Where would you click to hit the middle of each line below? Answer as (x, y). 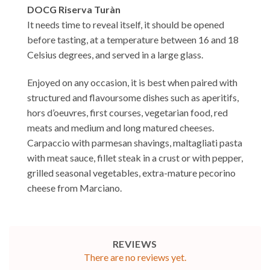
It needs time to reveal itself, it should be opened (126, 25)
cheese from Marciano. (74, 188)
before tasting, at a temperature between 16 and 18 (133, 40)
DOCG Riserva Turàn (74, 10)
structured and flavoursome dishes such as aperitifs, (133, 98)
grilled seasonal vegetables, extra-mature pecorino (131, 173)
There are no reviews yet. (135, 257)
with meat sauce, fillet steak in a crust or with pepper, (135, 158)
